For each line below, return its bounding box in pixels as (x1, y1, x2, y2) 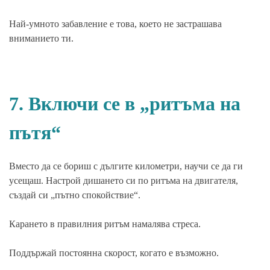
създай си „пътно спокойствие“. (9, 189, 140, 200)
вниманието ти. (9, 33, 74, 43)
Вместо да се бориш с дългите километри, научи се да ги (9, 160, 243, 171)
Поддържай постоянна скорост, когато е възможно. (9, 247, 219, 258)
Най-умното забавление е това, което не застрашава (9, 18, 222, 29)
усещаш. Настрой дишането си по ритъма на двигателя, (9, 175, 238, 186)
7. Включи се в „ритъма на (9, 92, 240, 115)
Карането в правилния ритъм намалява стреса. (9, 218, 201, 229)
